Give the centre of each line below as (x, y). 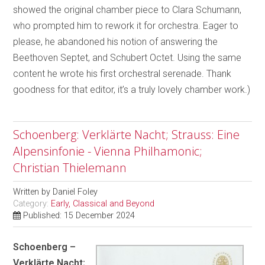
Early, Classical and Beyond (103, 204)
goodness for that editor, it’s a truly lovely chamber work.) (132, 90)
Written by (33, 192)
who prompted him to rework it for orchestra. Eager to (126, 26)
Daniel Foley (75, 192)
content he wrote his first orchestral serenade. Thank (122, 74)
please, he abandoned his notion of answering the (116, 42)
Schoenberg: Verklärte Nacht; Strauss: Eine (127, 135)
